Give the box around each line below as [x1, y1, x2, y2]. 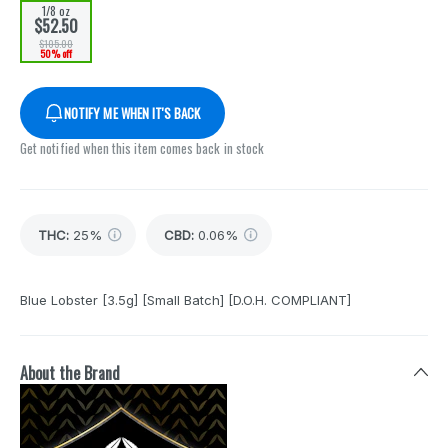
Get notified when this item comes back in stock [20, 138, 265, 159]
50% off [40, 46, 72, 62]
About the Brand [20, 361, 120, 386]
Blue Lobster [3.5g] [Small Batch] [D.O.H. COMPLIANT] [20, 292, 351, 309]
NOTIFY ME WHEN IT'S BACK [64, 103, 201, 124]
